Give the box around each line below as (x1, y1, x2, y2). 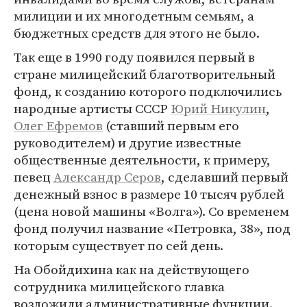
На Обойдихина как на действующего (14, 260, 249, 278)
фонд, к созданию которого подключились (14, 82, 282, 100)
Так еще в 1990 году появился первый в (14, 47, 255, 66)
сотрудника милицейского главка (14, 277, 225, 295)
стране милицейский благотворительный (14, 64, 275, 83)
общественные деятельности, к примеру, (14, 150, 271, 169)
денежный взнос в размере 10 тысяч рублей (14, 184, 284, 203)
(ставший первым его (103, 116, 239, 134)
